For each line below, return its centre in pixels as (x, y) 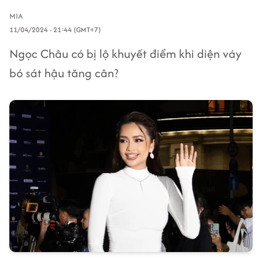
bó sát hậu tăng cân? (64, 73)
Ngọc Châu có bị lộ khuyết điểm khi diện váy (125, 54)
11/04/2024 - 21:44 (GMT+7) (55, 30)
